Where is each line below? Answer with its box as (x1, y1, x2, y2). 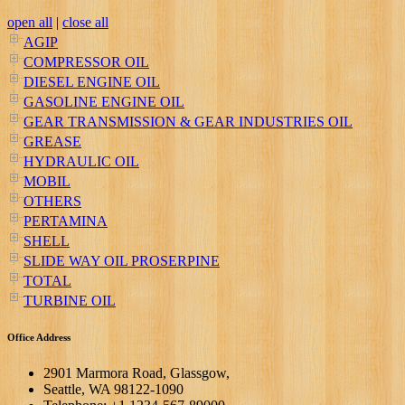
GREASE (24, 133, 81, 149)
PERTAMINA (24, 212, 108, 229)
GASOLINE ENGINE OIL (24, 93, 184, 109)
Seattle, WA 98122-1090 (43, 381, 184, 397)
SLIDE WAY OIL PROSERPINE (24, 252, 220, 268)
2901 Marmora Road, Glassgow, (43, 364, 230, 381)
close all (62, 14, 108, 30)
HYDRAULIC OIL (24, 153, 139, 169)
